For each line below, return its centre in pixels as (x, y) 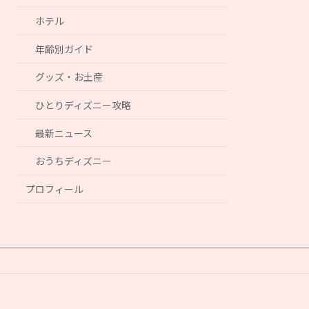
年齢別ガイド (64, 49)
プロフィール (55, 189)
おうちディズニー (74, 161)
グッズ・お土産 (69, 77)
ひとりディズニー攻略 (83, 105)
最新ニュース (64, 133)
